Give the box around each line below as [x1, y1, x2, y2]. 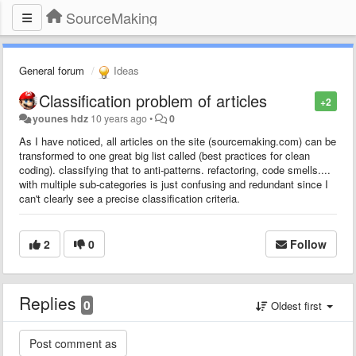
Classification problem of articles [39, 88, 267, 112]
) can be [299, 133, 336, 149]
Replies [19, 290, 81, 315]
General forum [19, 63, 84, 78]
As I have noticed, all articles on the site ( [19, 133, 211, 149]
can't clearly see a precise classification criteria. [19, 190, 240, 206]
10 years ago [91, 110, 148, 126]
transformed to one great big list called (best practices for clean [19, 147, 310, 163]
